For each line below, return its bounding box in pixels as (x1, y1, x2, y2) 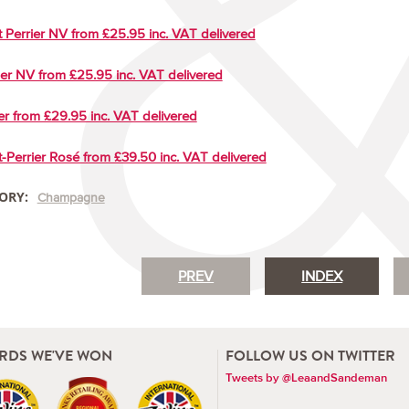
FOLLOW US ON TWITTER (225, 345, 395, 365)
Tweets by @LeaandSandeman (225, 370, 387, 384)
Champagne (37, 190, 105, 204)
